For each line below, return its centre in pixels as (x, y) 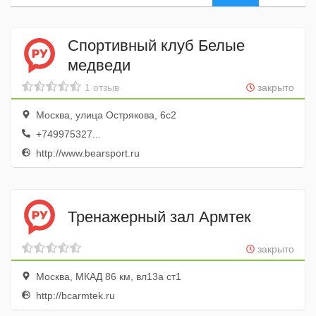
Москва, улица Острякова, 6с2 (105, 115)
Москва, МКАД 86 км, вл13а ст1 (107, 276)
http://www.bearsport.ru (86, 153)
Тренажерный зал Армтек (159, 217)
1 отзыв (102, 87)
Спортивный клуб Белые (156, 45)
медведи (99, 65)
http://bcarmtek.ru (74, 296)
